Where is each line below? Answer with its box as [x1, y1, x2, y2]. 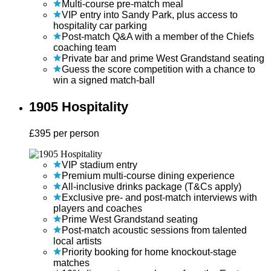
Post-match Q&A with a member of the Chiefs [62, 31, 254, 42]
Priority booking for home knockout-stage [62, 246, 237, 257]
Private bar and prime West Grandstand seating [62, 53, 264, 64]
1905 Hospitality [29, 99, 128, 114]
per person [51, 128, 99, 139]
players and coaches [53, 203, 142, 214]
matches [53, 257, 90, 268]
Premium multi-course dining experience [62, 170, 235, 181]
